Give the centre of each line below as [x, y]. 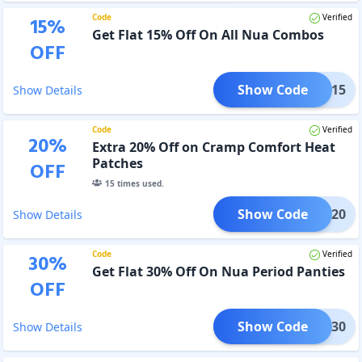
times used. [139, 183]
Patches [117, 163]
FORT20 [322, 214]
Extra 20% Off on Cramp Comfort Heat [213, 147]
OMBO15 [318, 89]
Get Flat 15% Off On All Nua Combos [208, 34]
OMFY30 [320, 326]
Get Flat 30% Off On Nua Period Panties [218, 271]
